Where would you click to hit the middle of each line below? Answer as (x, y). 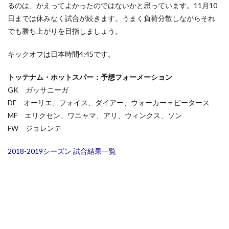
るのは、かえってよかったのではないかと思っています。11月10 (112, 5)
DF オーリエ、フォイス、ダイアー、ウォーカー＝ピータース (109, 102)
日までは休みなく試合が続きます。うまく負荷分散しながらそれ (111, 18)
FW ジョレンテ (35, 128)
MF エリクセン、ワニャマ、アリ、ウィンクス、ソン (95, 115)
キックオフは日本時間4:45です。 (61, 54)
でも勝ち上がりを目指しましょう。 (65, 31)
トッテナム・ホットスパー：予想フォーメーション (90, 77)
